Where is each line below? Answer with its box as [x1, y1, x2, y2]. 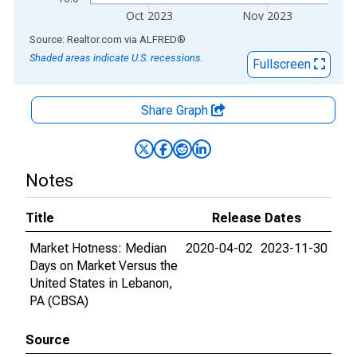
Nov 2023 [242, 8, 293, 23]
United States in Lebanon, [29, 276, 173, 291]
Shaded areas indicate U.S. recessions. [29, 52, 203, 64]
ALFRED [139, 33, 177, 45]
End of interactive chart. [14, 31, 144, 46]
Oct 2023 [125, 8, 173, 23]
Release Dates [212, 210, 301, 226]
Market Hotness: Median [29, 241, 167, 256]
